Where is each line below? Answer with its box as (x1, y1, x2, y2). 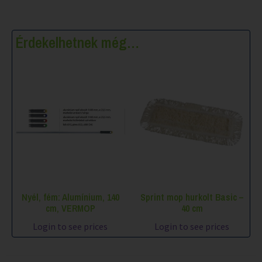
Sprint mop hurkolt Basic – (140, 191, 243, 204)
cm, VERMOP (45, 202, 95, 215)
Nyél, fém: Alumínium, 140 (21, 191, 119, 204)
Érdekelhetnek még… (15, 32, 139, 53)
